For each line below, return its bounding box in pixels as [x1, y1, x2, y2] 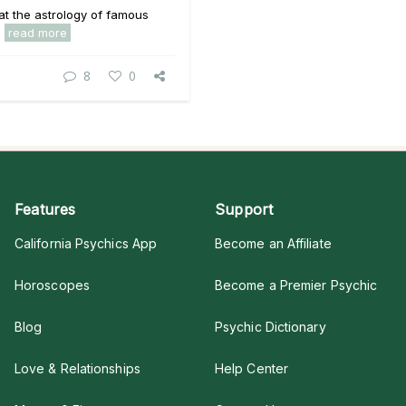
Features [14, 200, 76, 218]
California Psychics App [14, 236, 158, 251]
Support [215, 200, 274, 218]
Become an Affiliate [215, 236, 332, 251]
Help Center [215, 361, 288, 376]
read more [8, 25, 67, 40]
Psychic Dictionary [215, 319, 326, 334]
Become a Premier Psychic [215, 277, 378, 293]
